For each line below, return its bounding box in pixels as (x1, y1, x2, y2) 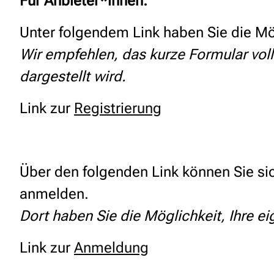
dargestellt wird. (20, 68, 126, 85)
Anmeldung (74, 239, 149, 256)
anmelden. (20, 185, 89, 202)
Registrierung (74, 100, 161, 117)
